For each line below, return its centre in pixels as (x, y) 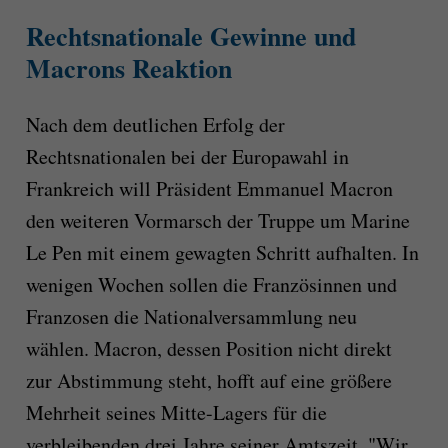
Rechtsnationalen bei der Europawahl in (187, 156)
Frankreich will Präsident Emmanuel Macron (209, 188)
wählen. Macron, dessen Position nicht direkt (208, 348)
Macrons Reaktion (128, 68)
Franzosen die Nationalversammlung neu (191, 316)
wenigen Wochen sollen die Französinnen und (211, 284)
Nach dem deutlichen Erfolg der (155, 124)
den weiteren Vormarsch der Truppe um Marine (217, 220)
